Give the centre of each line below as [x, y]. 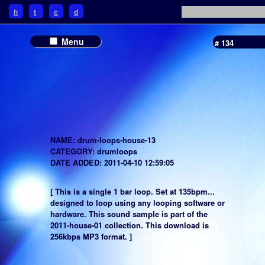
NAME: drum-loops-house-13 [103, 140]
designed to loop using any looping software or [138, 202]
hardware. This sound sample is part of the [129, 214]
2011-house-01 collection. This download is [130, 225]
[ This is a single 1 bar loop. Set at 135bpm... [132, 191]
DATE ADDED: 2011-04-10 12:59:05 [112, 162]
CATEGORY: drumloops [94, 151]
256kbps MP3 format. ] [91, 236]
